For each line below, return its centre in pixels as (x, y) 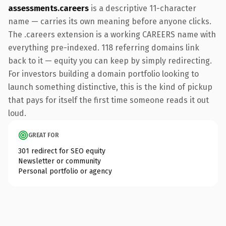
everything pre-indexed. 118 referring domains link (104, 47)
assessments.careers (48, 8)
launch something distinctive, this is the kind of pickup (110, 87)
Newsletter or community (60, 161)
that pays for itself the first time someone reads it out (108, 100)
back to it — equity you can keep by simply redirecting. (110, 61)
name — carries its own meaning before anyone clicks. (110, 21)
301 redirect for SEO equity (62, 151)
